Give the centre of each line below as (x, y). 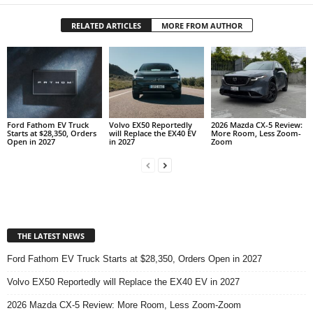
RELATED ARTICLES (106, 26)
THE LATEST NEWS (51, 235)
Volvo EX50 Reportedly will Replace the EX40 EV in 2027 (123, 282)
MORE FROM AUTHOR (202, 26)
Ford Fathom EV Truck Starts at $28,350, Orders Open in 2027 (134, 259)
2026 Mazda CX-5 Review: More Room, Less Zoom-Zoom (124, 305)
